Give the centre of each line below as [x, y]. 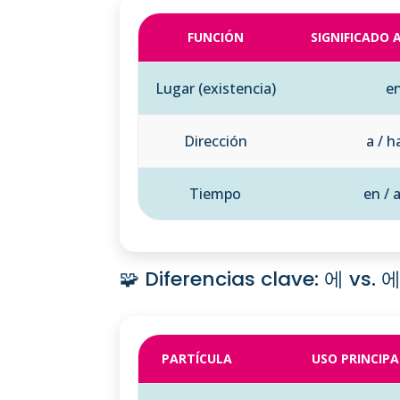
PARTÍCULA [196, 358]
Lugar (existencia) [215, 88]
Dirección [215, 141]
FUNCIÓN [215, 37]
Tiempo [216, 193]
